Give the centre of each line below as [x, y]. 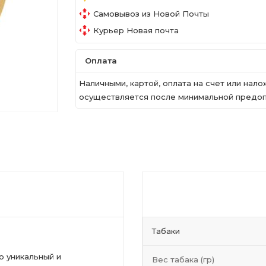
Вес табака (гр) [183, 259]
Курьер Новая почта [136, 30]
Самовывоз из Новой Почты [151, 13]
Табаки [166, 231]
